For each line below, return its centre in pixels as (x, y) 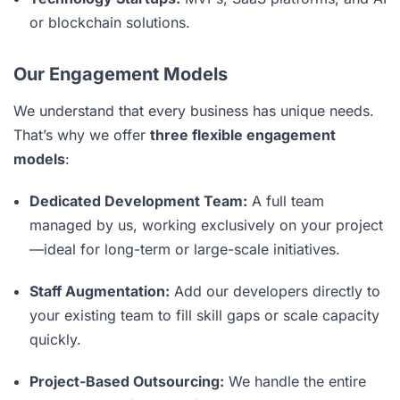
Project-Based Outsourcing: (127, 381)
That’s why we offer (82, 134)
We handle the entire (295, 381)
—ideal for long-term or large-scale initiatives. (185, 249)
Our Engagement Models (121, 74)
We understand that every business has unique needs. (194, 110)
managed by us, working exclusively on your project (206, 225)
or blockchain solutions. (110, 22)
